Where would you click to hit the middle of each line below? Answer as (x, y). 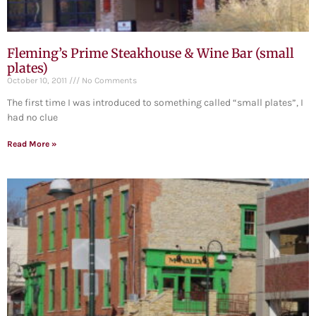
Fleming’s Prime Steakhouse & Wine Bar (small (151, 54)
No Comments (108, 81)
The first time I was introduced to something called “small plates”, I (155, 103)
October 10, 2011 (38, 81)
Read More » (32, 144)
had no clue (32, 118)
